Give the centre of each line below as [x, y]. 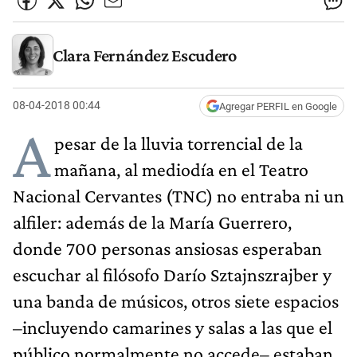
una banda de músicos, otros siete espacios [176, 300]
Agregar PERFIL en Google [278, 106]
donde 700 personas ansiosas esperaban [167, 248]
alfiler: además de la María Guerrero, [152, 222]
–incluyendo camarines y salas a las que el [173, 327]
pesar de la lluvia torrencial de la [178, 143]
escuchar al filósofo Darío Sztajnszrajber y [172, 274]
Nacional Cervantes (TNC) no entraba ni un [178, 195]
